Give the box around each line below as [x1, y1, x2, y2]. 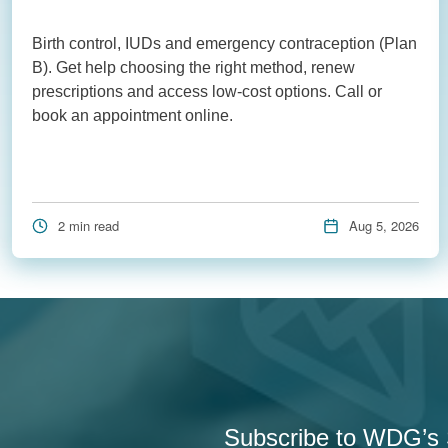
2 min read [58, 215, 119, 235]
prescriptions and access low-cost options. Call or [32, 82, 382, 100]
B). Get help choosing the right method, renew [32, 58, 355, 76]
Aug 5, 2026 [348, 215, 419, 235]
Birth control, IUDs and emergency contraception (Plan [32, 34, 417, 52]
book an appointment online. [32, 106, 233, 124]
